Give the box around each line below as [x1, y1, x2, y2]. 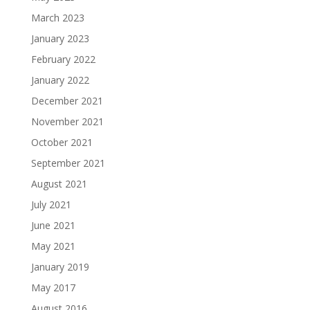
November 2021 [30, 115, 104, 128]
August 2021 [30, 177, 87, 190]
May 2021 [30, 239, 75, 253]
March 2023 [30, 11, 84, 24]
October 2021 [30, 136, 93, 149]
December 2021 [30, 94, 103, 107]
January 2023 [30, 32, 89, 45]
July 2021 [30, 198, 71, 211]
